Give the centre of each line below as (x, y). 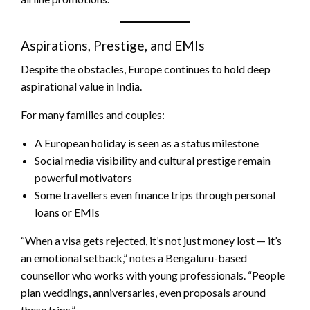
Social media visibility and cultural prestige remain (153, 160)
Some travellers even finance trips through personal (155, 195)
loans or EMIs (67, 212)
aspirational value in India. (81, 86)
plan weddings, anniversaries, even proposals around (143, 292)
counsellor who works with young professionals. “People (153, 275)
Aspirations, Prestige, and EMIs (113, 45)
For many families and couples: (93, 115)
